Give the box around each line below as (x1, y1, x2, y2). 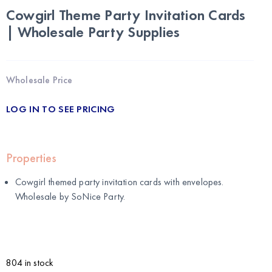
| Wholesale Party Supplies (6, 22, 180, 41)
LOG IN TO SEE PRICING (6, 102, 115, 115)
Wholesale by (15, 189, 72, 203)
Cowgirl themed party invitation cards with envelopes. (15, 175, 224, 188)
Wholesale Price (6, 73, 73, 86)
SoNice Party (71, 189, 124, 203)
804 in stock (6, 256, 53, 269)
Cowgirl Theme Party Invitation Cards (6, 5, 246, 24)
